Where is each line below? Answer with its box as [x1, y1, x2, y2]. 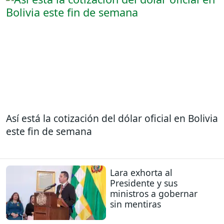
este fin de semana [6, 124, 92, 138]
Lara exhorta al [110, 166, 172, 179]
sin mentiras [110, 198, 161, 210]
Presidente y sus [110, 177, 177, 189]
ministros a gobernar [110, 187, 197, 200]
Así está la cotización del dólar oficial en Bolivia [6, 111, 218, 125]
